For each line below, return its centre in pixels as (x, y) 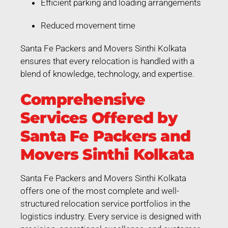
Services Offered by (99, 118)
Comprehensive (83, 99)
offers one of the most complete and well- (100, 191)
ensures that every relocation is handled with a (107, 61)
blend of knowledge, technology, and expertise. (107, 74)
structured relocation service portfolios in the (105, 203)
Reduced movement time (88, 25)
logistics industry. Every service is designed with (111, 216)
